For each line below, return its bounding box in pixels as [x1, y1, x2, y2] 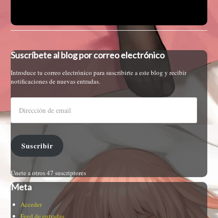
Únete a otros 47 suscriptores [11, 168, 87, 177]
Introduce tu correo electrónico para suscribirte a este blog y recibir [11, 68, 187, 77]
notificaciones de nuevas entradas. [11, 77, 101, 86]
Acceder [20, 200, 42, 209]
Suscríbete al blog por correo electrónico [11, 50, 165, 61]
